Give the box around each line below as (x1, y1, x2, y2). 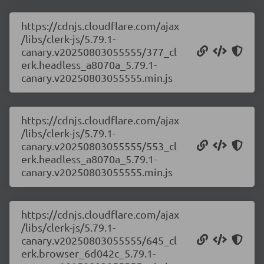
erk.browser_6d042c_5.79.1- (21, 247, 156, 259)
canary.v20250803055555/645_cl (21, 234, 177, 246)
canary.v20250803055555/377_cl (21, 45, 177, 58)
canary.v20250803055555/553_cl (21, 140, 177, 152)
